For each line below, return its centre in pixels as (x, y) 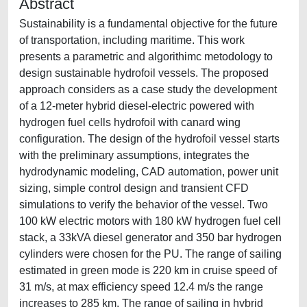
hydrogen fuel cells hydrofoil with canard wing (130, 122)
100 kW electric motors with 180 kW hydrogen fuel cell (150, 221)
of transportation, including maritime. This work (132, 40)
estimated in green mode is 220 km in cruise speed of (148, 270)
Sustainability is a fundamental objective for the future (148, 24)
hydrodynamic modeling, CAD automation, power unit (149, 172)
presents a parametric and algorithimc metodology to (146, 57)
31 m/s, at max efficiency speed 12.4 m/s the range (141, 287)
